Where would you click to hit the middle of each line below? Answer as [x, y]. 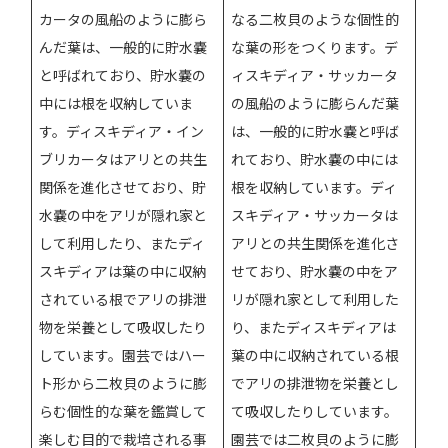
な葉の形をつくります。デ [315, 46]
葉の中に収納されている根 [315, 354]
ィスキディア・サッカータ [315, 74]
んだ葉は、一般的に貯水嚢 [123, 46]
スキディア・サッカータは [315, 214]
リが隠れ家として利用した [315, 298]
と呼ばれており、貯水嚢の [123, 74]
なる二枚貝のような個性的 [315, 18]
